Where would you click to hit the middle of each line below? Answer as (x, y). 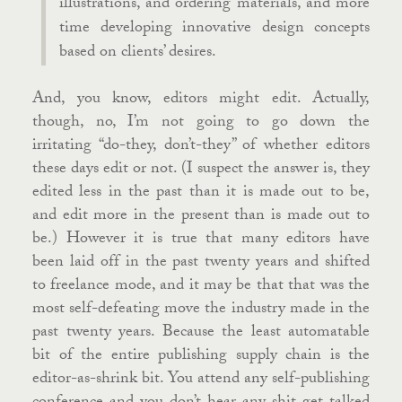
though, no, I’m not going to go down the (201, 123)
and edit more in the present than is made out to (201, 217)
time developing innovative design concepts (214, 29)
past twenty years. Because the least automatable (201, 333)
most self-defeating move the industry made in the (201, 310)
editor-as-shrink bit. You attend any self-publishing (201, 380)
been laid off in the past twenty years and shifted (201, 263)
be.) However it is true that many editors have (201, 240)
